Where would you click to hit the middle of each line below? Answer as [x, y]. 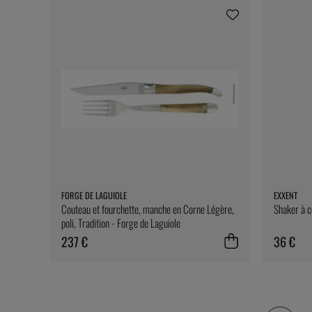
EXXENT [285, 195]
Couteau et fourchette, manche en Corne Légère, [148, 209]
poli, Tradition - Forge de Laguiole [121, 223]
